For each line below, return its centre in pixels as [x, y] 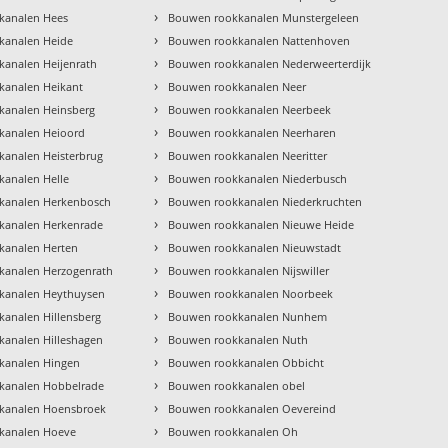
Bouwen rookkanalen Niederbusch [258, 179]
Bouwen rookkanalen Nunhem [248, 317]
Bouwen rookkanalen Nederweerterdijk [270, 64]
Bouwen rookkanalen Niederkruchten [265, 202]
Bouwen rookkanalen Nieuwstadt [255, 248]
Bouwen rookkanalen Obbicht [246, 363]
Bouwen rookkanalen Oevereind [252, 409]
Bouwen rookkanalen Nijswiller [249, 271]
